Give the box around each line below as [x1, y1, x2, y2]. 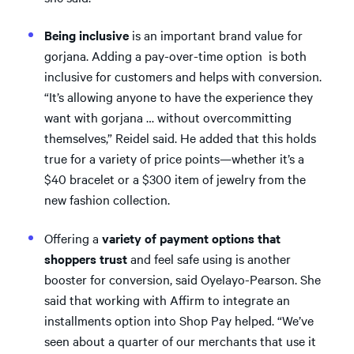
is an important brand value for [129, 26, 303, 43]
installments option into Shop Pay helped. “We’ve [44, 311, 314, 329]
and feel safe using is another [130, 249, 291, 267]
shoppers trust [44, 249, 130, 267]
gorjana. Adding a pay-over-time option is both [44, 47, 307, 64]
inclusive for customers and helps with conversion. [44, 67, 322, 85]
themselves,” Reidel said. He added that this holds [44, 129, 316, 146]
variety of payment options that [102, 228, 281, 247]
